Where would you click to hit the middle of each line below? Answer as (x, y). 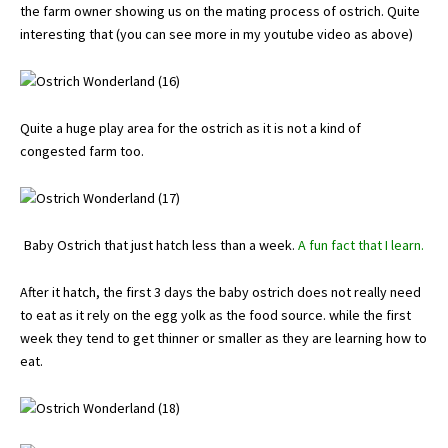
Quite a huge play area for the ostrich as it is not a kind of (190, 128)
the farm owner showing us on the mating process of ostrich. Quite (220, 11)
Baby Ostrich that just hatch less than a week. (159, 245)
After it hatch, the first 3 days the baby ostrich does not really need (220, 292)
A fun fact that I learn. (359, 245)
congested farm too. (82, 151)
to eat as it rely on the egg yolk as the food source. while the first (215, 315)
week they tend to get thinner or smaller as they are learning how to (223, 338)
